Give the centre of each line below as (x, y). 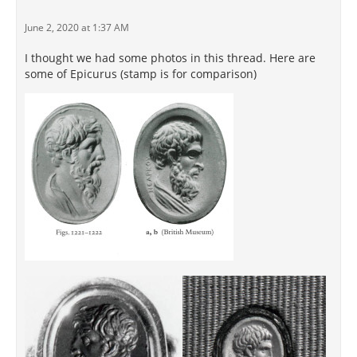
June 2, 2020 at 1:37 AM (77, 27)
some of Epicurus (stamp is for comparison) (141, 74)
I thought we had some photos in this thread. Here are (170, 58)
